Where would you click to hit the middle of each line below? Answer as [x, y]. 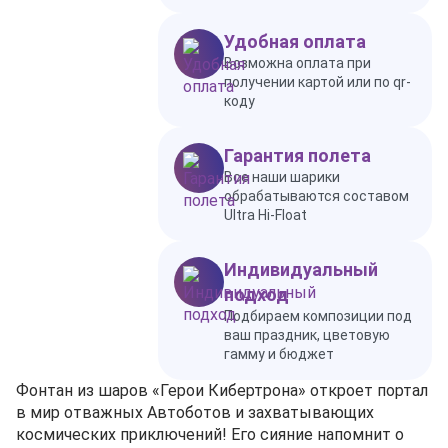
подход [256, 294]
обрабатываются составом [316, 196]
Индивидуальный [301, 269]
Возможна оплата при [297, 63]
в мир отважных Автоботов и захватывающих [195, 412]
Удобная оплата [295, 41]
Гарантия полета [297, 155]
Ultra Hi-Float [265, 215]
